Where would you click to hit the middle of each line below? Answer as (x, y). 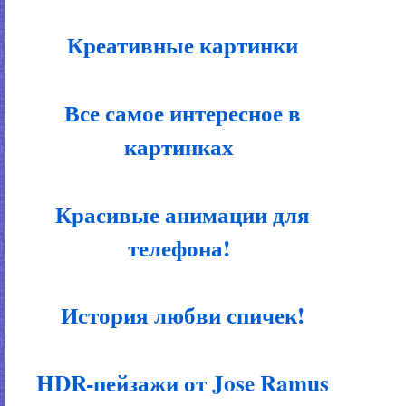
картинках (179, 146)
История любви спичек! (179, 315)
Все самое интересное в (179, 112)
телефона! (179, 247)
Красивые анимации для (179, 214)
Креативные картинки (179, 45)
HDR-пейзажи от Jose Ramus (179, 382)
